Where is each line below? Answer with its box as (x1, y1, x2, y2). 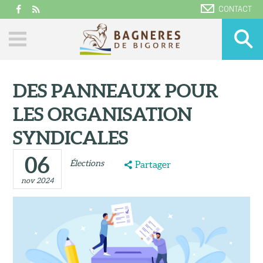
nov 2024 (21, 176, 54, 185)
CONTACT (218, 6, 252, 14)
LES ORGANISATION (13, 103, 193, 125)
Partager (135, 159, 171, 170)
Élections (70, 158, 104, 168)
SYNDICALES (13, 127, 129, 149)
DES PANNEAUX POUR (13, 80, 219, 102)
